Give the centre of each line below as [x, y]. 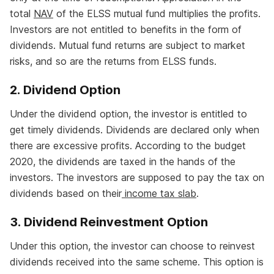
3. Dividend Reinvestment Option [109, 222]
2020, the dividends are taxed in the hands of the [123, 162]
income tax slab [159, 194]
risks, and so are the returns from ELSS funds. [113, 61]
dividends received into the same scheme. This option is [137, 262]
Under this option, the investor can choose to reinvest [132, 246]
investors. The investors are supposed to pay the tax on [137, 178]
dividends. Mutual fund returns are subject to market [128, 46]
